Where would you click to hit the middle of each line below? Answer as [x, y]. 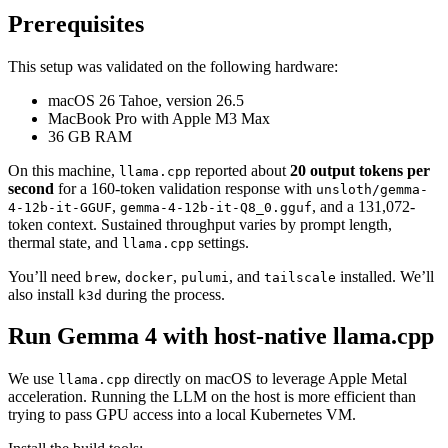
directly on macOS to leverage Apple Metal [268, 379]
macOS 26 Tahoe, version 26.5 [146, 100]
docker [149, 277]
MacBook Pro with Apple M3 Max [159, 118]
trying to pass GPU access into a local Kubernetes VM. [182, 415]
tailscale [300, 277]
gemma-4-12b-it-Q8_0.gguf [216, 207]
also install [43, 294]
